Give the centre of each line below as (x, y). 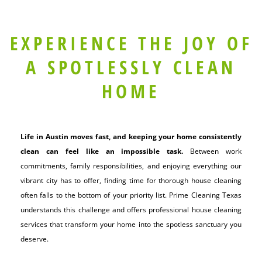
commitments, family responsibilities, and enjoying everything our (131, 166)
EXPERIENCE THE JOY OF (131, 43)
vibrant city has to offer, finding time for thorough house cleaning (131, 181)
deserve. (35, 239)
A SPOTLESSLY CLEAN (131, 67)
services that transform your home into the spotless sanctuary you (131, 225)
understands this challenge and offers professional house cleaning (131, 210)
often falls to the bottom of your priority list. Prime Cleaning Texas (131, 195)
